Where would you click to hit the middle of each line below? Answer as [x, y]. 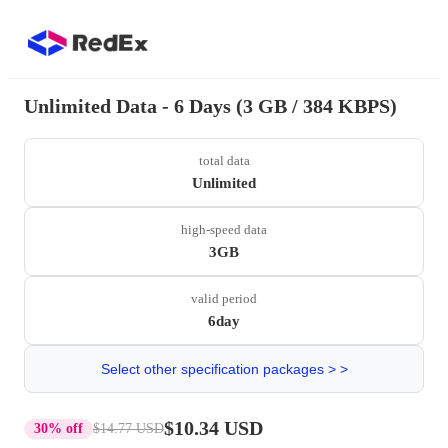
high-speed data [224, 229]
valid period [224, 298]
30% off [58, 428]
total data [224, 160]
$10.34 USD [213, 428]
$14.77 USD [128, 428]
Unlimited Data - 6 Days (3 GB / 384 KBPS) [210, 106]
